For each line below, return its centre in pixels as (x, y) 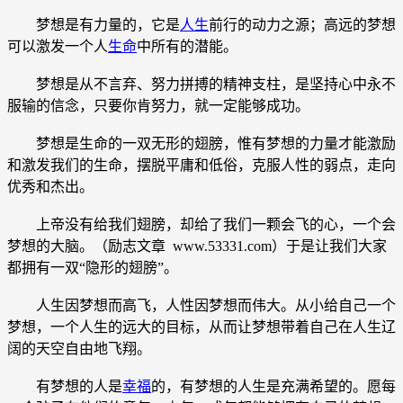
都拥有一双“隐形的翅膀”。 (93, 267)
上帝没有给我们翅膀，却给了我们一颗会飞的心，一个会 (201, 224)
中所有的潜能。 (187, 46)
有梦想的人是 (65, 386)
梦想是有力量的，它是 (94, 24)
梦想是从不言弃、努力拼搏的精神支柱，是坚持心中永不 (201, 84)
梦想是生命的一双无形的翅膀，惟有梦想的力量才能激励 (201, 143)
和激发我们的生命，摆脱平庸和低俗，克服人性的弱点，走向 (201, 165)
